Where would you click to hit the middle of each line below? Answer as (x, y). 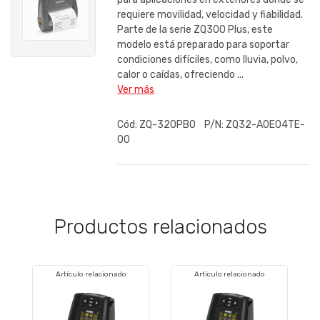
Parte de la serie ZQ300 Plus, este (195, 30)
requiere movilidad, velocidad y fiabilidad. (210, 15)
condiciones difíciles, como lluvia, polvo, (208, 60)
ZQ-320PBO (171, 125)
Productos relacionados (160, 227)
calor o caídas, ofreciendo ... (181, 75)
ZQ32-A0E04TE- (265, 125)
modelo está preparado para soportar (204, 45)
